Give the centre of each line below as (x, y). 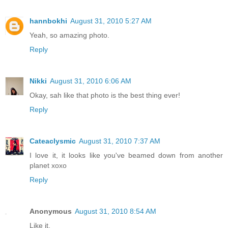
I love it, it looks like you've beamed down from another (126, 155)
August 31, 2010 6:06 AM (91, 81)
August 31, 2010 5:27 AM (111, 21)
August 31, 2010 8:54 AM (116, 211)
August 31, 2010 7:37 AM (120, 141)
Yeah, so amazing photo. (69, 35)
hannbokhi (48, 21)
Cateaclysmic (53, 141)
